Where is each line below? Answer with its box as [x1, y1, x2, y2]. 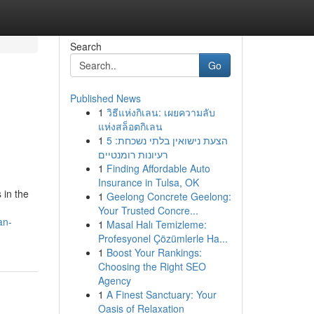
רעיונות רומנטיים [97, 147, 168, 161]
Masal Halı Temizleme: [106, 217, 207, 231]
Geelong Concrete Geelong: [106, 189, 231, 203]
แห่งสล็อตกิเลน [97, 119, 163, 133]
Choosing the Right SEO [97, 259, 206, 273]
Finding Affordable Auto [106, 161, 210, 175]
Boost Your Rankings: [106, 245, 202, 259]
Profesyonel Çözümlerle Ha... [97, 231, 228, 245]
